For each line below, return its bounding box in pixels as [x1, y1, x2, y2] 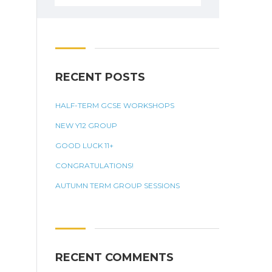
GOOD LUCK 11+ [55, 141, 114, 150]
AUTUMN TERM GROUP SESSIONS [55, 181, 180, 190]
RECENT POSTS [55, 70, 145, 84]
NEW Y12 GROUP [55, 121, 117, 130]
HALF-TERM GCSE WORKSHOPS [55, 101, 174, 110]
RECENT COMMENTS [55, 251, 174, 264]
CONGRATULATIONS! [55, 161, 134, 170]
